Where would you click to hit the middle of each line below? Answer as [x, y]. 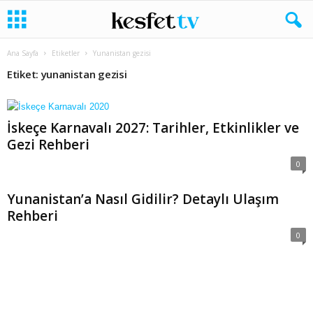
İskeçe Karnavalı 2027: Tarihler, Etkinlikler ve [153, 128]
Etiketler [66, 53]
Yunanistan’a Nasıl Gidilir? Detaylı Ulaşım [143, 199]
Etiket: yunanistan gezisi [67, 74]
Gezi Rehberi [48, 145]
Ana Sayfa [23, 53]
